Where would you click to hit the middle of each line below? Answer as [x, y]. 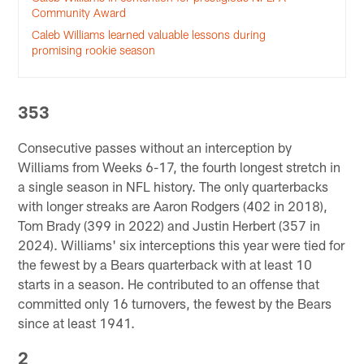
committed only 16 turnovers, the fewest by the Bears [175, 303]
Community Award [79, 12]
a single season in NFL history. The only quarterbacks [173, 186]
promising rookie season [94, 50]
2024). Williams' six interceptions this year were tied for [182, 244]
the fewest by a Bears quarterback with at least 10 [165, 264]
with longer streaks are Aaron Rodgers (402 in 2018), [173, 205]
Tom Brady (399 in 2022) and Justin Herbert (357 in [169, 225]
